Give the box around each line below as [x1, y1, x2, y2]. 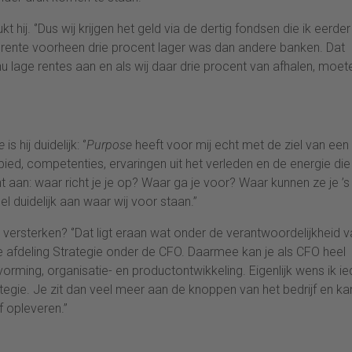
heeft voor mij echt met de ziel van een [135, 137, 349, 152]
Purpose [86, 137, 135, 152]
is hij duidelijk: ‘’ [5, 137, 86, 152]
